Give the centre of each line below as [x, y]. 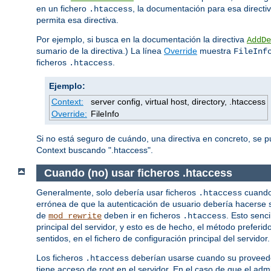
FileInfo [105, 114]
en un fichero [63, 9]
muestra [215, 51]
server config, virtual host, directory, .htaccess [178, 102]
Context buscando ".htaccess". [95, 150]
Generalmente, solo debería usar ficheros [117, 193]
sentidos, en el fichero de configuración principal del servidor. [153, 239]
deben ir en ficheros [142, 216]
